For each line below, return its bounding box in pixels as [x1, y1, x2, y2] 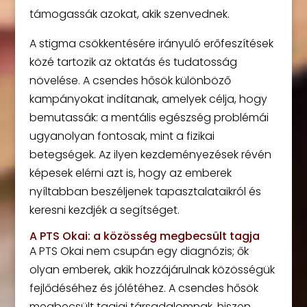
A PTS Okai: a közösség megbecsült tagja [29, 228, 260, 244]
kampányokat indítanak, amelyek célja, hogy [29, 90, 267, 107]
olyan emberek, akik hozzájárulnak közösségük [29, 261, 275, 278]
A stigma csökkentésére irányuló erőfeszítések [29, 35, 273, 51]
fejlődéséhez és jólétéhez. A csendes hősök [29, 280, 258, 296]
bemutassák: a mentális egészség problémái [29, 109, 269, 125]
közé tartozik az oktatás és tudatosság [29, 53, 237, 70]
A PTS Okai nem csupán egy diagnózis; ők [29, 243, 249, 259]
